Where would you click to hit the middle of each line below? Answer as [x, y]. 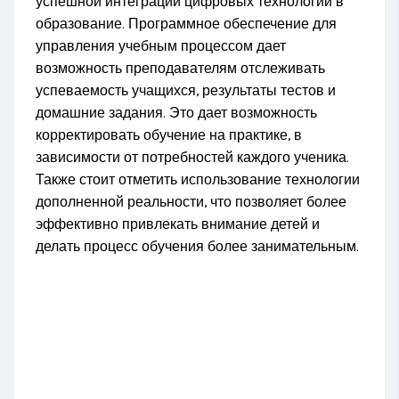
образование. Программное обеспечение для [187, 24]
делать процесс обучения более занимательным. [198, 246]
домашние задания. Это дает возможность [177, 113]
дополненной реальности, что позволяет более [191, 202]
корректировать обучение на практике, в [169, 135]
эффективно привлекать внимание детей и [178, 224]
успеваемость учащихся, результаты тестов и [186, 90]
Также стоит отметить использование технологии [198, 179]
